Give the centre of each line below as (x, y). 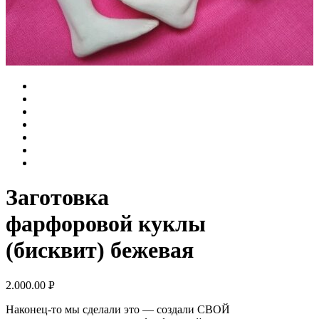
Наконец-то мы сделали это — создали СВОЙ (118, 309)
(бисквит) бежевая (100, 250)
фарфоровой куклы (106, 224)
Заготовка (57, 198)
